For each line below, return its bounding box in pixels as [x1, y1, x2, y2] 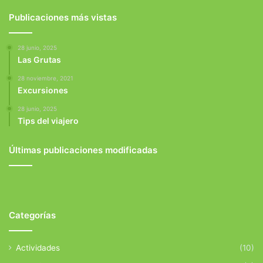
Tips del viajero [18, 115, 79, 126]
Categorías [9, 209, 56, 221]
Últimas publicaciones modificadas [9, 144, 157, 156]
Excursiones [18, 85, 68, 95]
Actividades [16, 242, 60, 252]
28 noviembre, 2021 [18, 74, 73, 82]
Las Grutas [18, 54, 61, 65]
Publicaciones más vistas [9, 11, 117, 23]
